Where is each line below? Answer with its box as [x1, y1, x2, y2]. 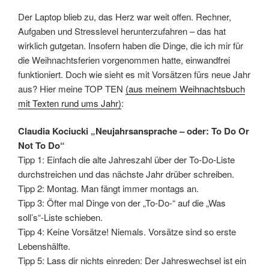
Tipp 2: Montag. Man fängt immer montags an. [18, 182, 199, 195]
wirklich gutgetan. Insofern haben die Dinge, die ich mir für [18, 38, 243, 52]
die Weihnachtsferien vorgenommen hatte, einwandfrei [18, 53, 230, 66]
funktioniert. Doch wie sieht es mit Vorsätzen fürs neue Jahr [18, 67, 250, 80]
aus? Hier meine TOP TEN [18, 82, 125, 95]
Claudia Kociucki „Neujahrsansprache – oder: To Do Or [18, 124, 249, 138]
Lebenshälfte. [18, 240, 70, 252]
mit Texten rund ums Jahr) [18, 96, 121, 109]
